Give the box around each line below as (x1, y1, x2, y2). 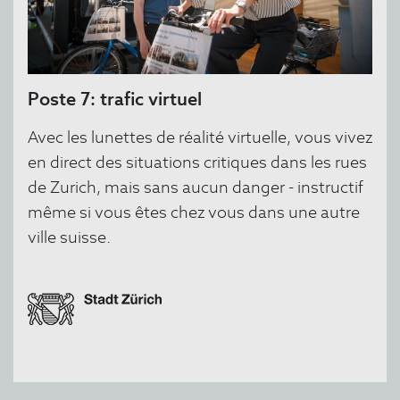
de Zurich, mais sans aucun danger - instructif (28, 177, 363, 198)
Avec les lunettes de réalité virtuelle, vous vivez (28, 127, 372, 148)
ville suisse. (28, 227, 111, 248)
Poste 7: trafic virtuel (28, 87, 202, 112)
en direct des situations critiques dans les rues (28, 152, 367, 173)
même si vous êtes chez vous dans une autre (28, 202, 360, 223)
